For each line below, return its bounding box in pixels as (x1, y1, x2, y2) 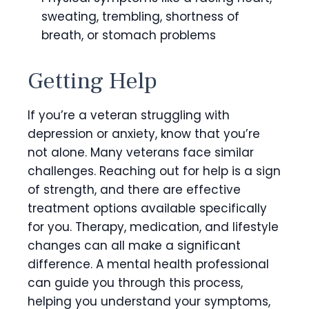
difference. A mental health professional (28, 255, 269, 272)
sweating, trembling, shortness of (41, 8, 239, 25)
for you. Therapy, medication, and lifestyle (28, 218, 279, 235)
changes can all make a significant (28, 237, 241, 254)
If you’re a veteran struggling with (28, 106, 230, 123)
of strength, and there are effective (28, 181, 241, 198)
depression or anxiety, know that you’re (28, 125, 260, 142)
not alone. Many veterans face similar (28, 143, 254, 161)
